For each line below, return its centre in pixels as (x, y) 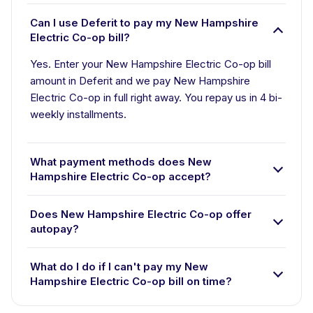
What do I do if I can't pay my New (119, 267)
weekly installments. (78, 114)
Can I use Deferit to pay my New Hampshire (144, 23)
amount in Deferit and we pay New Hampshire (140, 81)
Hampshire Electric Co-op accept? (121, 176)
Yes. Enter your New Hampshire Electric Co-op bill (151, 64)
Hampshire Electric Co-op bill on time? (131, 281)
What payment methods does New (121, 162)
